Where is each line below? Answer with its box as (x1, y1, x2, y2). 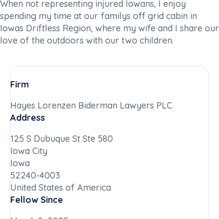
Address (10, 111, 45, 123)
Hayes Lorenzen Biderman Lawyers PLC (10, 99, 172, 111)
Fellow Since (10, 194, 63, 205)
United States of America (10, 181, 111, 193)
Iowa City (10, 145, 47, 156)
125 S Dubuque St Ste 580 (10, 132, 113, 144)
